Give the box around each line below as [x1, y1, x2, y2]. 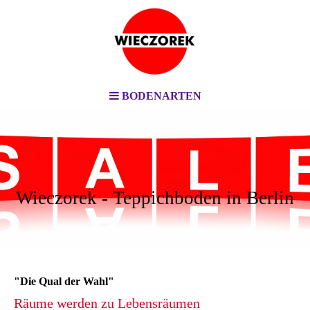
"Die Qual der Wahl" [14, 275, 114, 287]
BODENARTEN [121, 90, 201, 102]
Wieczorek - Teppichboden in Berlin [16, 188, 294, 208]
